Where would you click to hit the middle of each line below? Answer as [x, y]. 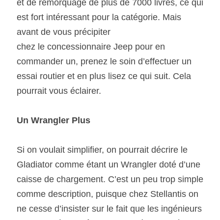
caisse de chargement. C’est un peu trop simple [110, 179]
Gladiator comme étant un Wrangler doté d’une [109, 165]
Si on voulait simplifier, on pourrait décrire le [102, 150]
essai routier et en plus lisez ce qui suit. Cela [104, 76]
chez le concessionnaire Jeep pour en [91, 47]
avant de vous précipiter [64, 32]
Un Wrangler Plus [55, 120]
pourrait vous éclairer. [60, 91]
